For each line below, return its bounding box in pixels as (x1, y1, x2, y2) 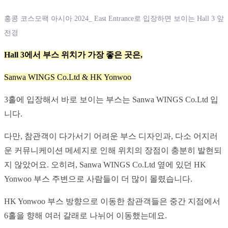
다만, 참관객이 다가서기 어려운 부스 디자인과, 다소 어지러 (4, 131, 218, 140)
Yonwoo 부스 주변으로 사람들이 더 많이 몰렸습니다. (4, 174, 192, 183)
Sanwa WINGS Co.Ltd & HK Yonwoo (4, 72, 131, 81)
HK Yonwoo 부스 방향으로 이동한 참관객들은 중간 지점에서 (4, 196, 220, 206)
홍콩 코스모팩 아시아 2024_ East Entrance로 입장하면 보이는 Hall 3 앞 (4, 14, 224, 22)
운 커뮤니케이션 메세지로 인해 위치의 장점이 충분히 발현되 (4, 146, 222, 155)
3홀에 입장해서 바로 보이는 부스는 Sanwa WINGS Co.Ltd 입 (4, 95, 218, 104)
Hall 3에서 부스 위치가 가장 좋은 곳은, (4, 50, 142, 59)
